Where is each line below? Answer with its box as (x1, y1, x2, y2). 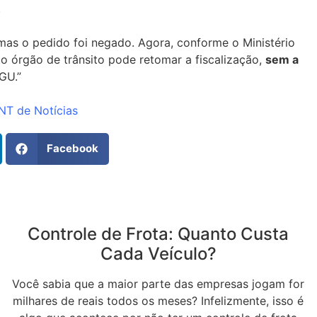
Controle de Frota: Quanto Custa (28, 223, 289, 244)
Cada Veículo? (100, 243, 217, 264)
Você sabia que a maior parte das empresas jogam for (12, 276, 305, 291)
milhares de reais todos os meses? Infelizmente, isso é (13, 293, 304, 308)
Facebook (47, 142, 98, 156)
